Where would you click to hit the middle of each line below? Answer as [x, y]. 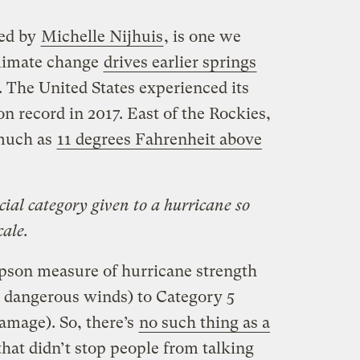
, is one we [202, 37]
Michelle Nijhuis [102, 37]
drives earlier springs [180, 63]
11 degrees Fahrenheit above [159, 140]
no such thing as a [204, 323]
